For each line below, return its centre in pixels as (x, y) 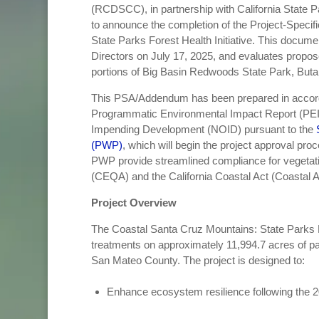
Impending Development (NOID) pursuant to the (203, 130)
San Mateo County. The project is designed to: (198, 261)
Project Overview (134, 203)
